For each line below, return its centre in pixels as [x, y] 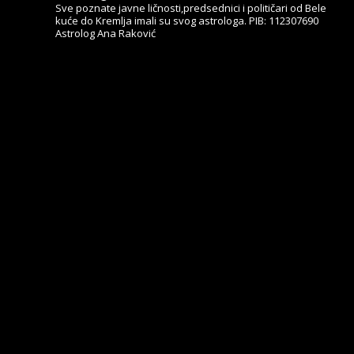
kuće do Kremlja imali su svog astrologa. [151, 20]
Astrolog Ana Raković [105, 33]
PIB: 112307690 [282, 20]
